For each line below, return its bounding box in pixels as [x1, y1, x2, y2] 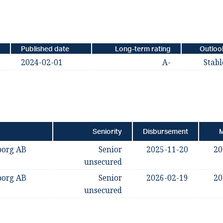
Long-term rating [114, 44, 171, 53]
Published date [20, 44, 69, 53]
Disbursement [142, 126, 188, 136]
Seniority [92, 126, 122, 136]
